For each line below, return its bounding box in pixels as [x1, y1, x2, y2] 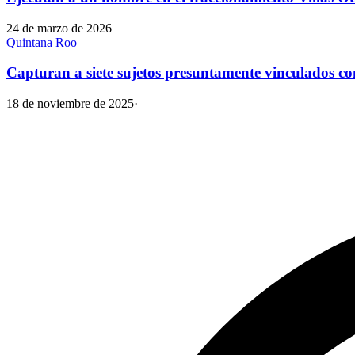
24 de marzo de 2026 [6, 21, 112, 35]
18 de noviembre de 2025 [6, 97, 134, 111]
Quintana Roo [6, 35, 77, 49]
